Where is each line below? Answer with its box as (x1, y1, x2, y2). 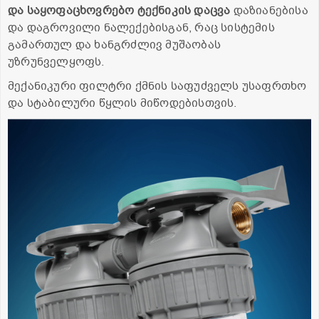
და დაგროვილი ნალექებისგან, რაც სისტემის (8, 19, 275, 36)
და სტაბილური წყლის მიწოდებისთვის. (8, 95, 237, 111)
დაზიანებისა (230, 2, 308, 19)
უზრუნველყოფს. (8, 53, 105, 70)
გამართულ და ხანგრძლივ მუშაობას (8, 36, 221, 53)
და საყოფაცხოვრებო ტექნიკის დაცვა (8, 2, 231, 19)
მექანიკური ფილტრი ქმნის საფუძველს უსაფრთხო (8, 78, 307, 94)
